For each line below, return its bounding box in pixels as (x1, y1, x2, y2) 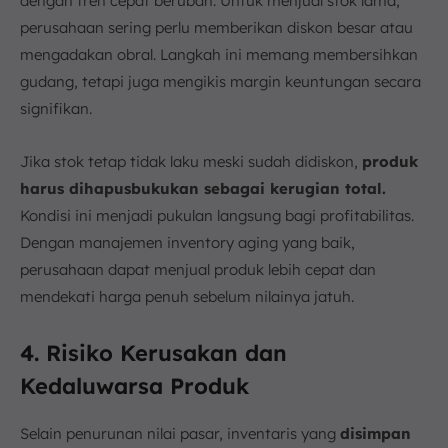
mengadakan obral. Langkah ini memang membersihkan (20, 45, 418, 65)
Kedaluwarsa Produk (20, 372, 249, 401)
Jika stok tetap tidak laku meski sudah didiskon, (20, 152, 362, 172)
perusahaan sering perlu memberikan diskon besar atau (20, 18, 413, 38)
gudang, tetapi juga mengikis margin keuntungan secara (20, 72, 421, 92)
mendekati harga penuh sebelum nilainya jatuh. (20, 287, 354, 307)
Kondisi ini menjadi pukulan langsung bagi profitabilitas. (20, 206, 414, 226)
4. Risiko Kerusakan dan (20, 339, 287, 368)
